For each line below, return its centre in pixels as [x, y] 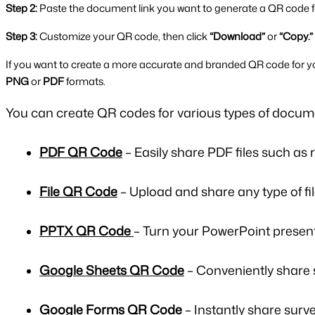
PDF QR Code [81, 152]
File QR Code [78, 191]
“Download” [237, 36]
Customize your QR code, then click [123, 36]
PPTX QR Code [85, 230]
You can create [51, 112]
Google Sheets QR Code [112, 270]
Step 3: [21, 36]
